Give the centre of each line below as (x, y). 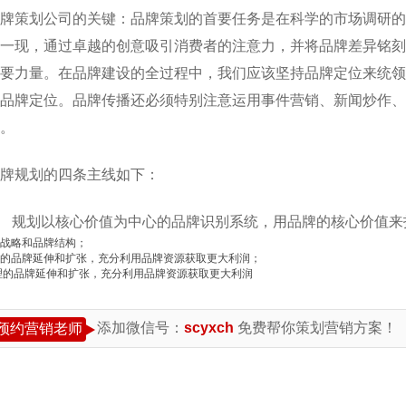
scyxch (211, 328)
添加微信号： (140, 328)
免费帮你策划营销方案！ (317, 328)
